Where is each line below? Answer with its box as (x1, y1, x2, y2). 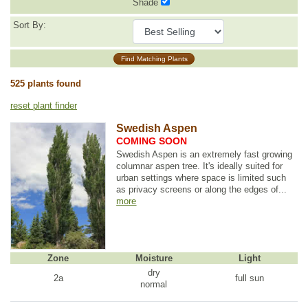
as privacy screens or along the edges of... (116, 184, 287, 195)
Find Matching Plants (120, 54, 188, 63)
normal (140, 278, 168, 289)
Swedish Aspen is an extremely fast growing (116, 148, 293, 159)
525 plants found (10, 78, 81, 89)
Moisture (135, 252, 173, 263)
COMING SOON (116, 135, 188, 147)
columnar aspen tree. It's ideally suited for (116, 160, 283, 171)
